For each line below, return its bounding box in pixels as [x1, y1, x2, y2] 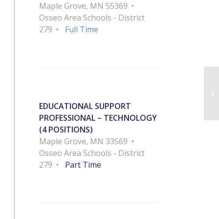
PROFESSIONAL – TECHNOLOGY [39, 112, 157, 124]
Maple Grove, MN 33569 [39, 136, 128, 147]
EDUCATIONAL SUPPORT [39, 101, 131, 112]
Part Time [65, 159, 101, 171]
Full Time [65, 24, 98, 35]
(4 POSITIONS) [39, 124, 93, 135]
